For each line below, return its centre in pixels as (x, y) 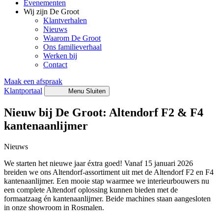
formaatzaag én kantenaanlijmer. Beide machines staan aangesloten (107, 198)
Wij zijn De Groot (51, 12)
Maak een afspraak (33, 81)
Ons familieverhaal (72, 47)
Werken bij (60, 56)
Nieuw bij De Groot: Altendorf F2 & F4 (104, 112)
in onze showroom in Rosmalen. (54, 207)
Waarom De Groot (72, 38)
